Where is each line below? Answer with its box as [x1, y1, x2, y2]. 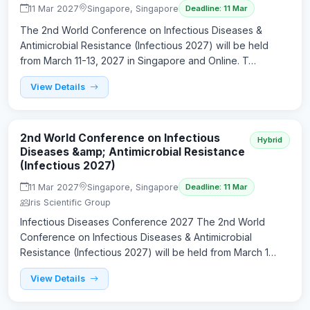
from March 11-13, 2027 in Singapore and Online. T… [20, 55, 256, 67]
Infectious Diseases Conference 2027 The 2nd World [20, 216, 265, 228]
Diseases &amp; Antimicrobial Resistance [20, 145, 245, 158]
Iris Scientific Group [28, 197, 111, 208]
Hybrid [257, 135, 282, 145]
